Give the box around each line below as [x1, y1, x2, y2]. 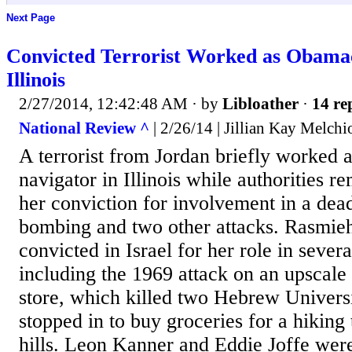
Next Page [6, 12, 55, 24]
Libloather [222, 93, 299, 113]
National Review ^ [19, 119, 149, 138]
